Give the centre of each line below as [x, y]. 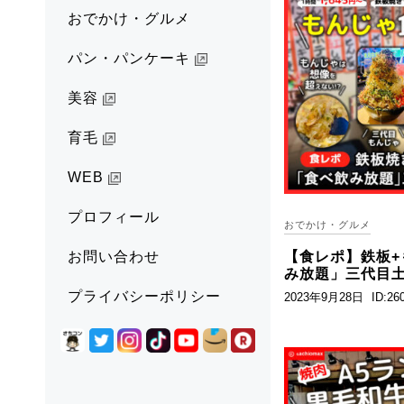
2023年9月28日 [324, 298]
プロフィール [114, 217]
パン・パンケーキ [131, 59]
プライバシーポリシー [144, 297]
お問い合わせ [114, 257]
